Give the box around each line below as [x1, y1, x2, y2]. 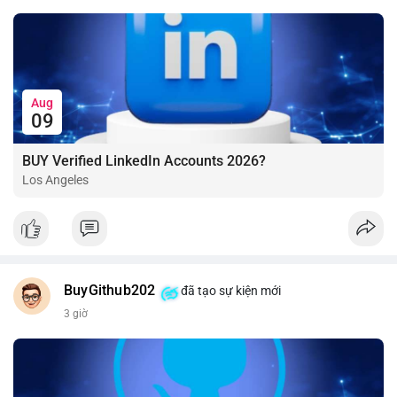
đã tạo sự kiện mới [178, 283, 282, 298]
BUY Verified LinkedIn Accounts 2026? [22, 152, 266, 169]
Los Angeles [22, 172, 89, 187]
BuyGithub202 [64, 282, 156, 299]
